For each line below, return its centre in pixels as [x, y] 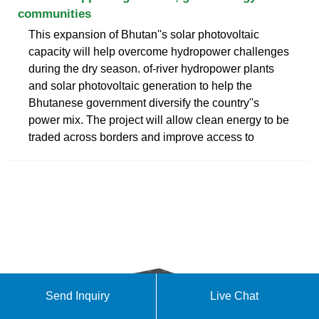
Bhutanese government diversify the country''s [144, 103]
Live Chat [235, 296]
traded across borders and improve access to [141, 137]
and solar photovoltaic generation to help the [140, 85]
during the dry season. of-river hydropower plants [151, 68]
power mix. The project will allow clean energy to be [159, 120]
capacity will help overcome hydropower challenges [159, 51]
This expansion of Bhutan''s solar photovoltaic [144, 34]
